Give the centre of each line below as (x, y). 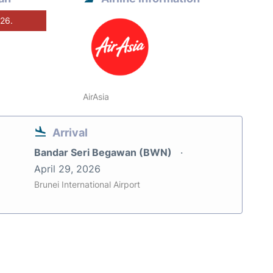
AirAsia (96, 96)
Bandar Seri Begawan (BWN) (104, 152)
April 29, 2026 (67, 168)
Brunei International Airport (87, 184)
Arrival (70, 132)
